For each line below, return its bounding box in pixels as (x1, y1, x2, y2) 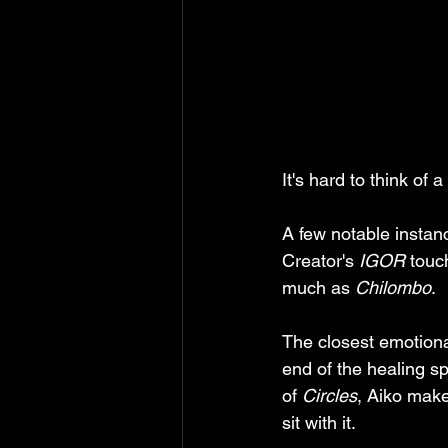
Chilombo (355, 277, 431, 298)
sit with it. (282, 412, 360, 433)
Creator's (282, 250, 359, 271)
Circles (302, 385, 357, 406)
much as (282, 277, 355, 298)
